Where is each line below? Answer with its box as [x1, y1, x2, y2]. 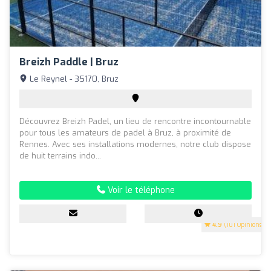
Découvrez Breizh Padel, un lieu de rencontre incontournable [19, 116, 251, 126]
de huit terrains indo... [19, 150, 101, 161]
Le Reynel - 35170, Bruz [27, 73, 119, 84]
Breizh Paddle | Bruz [19, 54, 119, 69]
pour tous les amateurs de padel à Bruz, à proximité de [19, 127, 231, 138]
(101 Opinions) [222, 220, 264, 229]
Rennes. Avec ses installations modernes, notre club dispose [19, 139, 251, 149]
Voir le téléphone [105, 184, 175, 196]
